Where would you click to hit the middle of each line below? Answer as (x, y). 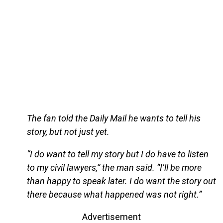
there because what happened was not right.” (114, 195)
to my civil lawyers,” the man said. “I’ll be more (114, 168)
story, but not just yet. (68, 132)
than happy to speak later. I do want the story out (121, 181)
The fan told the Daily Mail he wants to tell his (113, 118)
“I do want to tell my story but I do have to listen (117, 154)
